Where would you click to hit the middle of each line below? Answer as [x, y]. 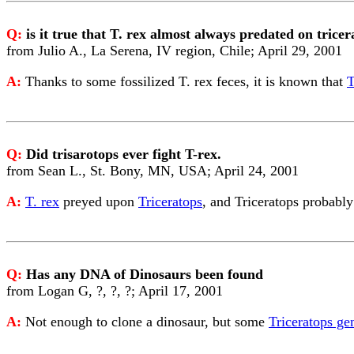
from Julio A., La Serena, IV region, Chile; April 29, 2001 [174, 51]
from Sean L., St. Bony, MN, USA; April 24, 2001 [153, 171]
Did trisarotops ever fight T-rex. [124, 154]
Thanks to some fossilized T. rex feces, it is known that [186, 81]
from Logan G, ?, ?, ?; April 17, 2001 [115, 291]
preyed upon [99, 201]
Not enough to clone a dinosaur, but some [147, 322]
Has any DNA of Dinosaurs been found [145, 274]
